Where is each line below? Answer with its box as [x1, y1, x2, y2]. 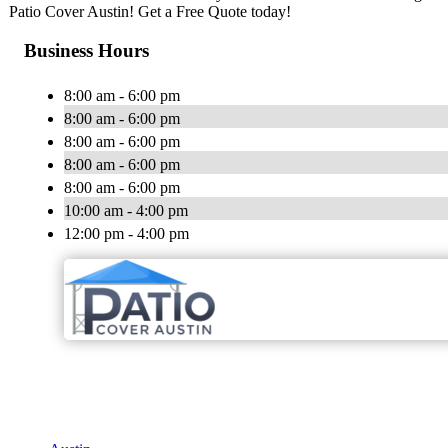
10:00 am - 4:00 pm [64, 201, 188, 219]
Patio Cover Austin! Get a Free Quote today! [9, 3, 291, 21]
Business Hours [24, 39, 149, 61]
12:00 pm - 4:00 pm [64, 224, 189, 242]
